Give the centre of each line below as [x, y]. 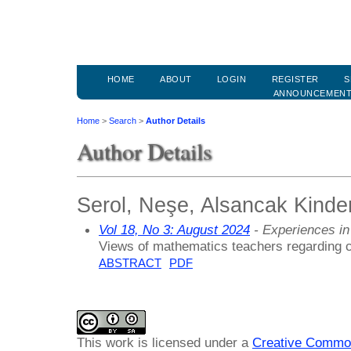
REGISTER [295, 80]
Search [123, 121]
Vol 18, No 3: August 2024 [174, 229]
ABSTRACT [130, 263]
